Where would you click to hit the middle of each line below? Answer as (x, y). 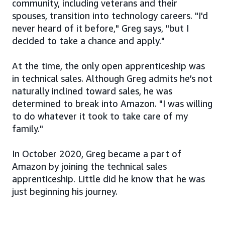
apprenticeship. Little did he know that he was (108, 179)
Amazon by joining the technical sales (89, 166)
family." (28, 128)
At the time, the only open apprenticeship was (108, 66)
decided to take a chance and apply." (88, 40)
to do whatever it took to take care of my (100, 116)
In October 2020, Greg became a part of (97, 153)
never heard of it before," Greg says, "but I (100, 28)
